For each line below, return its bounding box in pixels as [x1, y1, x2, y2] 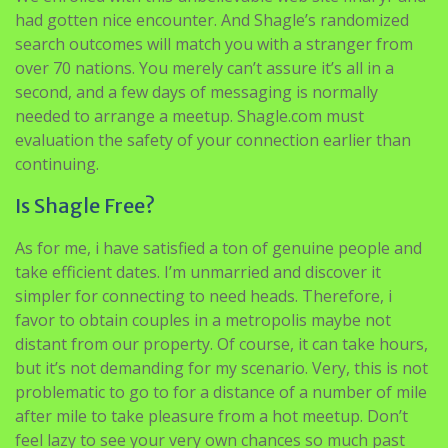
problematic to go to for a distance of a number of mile [15, 381, 427, 403]
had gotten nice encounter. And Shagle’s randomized [15, 9, 409, 31]
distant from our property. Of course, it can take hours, [15, 333, 428, 355]
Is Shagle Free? [15, 193, 155, 218]
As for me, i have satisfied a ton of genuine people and [15, 237, 422, 259]
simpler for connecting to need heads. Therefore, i [15, 285, 392, 307]
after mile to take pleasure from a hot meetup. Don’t [15, 405, 408, 427]
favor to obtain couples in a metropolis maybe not [15, 309, 391, 331]
